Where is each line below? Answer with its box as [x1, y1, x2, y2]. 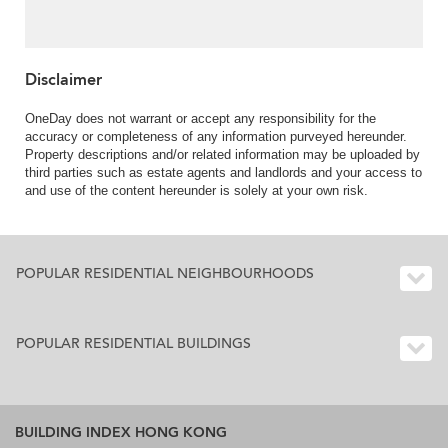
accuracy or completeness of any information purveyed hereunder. [25, 129, 407, 145]
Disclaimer [25, 69, 102, 92]
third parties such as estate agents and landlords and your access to [25, 165, 422, 181]
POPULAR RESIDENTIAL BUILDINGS [16, 334, 251, 354]
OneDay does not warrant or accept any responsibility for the [25, 111, 376, 127]
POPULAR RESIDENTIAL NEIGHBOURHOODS [16, 264, 314, 284]
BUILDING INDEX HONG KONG [15, 423, 227, 443]
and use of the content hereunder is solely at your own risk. [25, 183, 368, 199]
